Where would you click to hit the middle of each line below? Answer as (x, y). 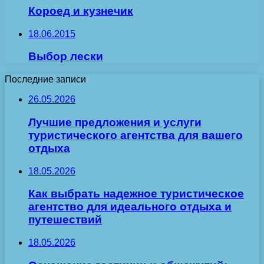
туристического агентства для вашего (136, 135)
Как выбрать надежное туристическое (136, 194)
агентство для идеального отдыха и (130, 207)
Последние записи (45, 80)
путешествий (65, 220)
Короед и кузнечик (81, 11)
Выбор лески (66, 57)
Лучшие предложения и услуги (115, 122)
